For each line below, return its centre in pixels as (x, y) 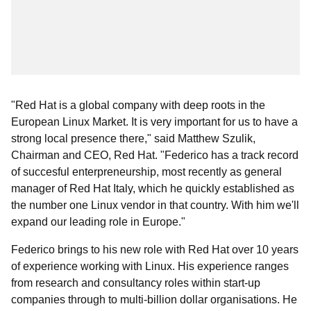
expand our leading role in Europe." (98, 222)
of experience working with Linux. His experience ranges (150, 266)
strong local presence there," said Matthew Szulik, (133, 138)
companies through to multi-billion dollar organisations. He (154, 300)
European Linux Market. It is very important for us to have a (154, 122)
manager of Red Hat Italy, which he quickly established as (153, 188)
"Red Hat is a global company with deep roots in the (138, 105)
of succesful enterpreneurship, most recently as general (146, 172)
